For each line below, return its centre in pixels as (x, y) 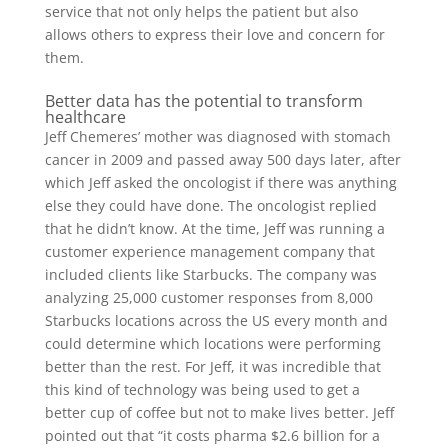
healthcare (85, 116)
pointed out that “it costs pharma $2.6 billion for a (212, 435)
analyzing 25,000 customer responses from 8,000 (208, 297)
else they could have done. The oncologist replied (210, 205)
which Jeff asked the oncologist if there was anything (220, 182)
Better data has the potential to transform (203, 100)
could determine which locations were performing (212, 343)
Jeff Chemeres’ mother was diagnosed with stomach (217, 136)
